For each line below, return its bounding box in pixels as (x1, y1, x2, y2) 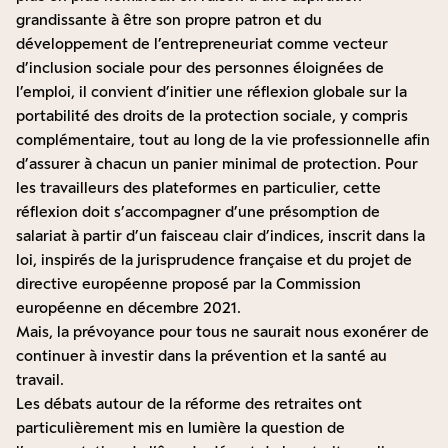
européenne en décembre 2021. (16, 299, 241, 317)
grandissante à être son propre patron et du (16, 11, 322, 29)
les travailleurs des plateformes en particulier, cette (16, 179, 381, 197)
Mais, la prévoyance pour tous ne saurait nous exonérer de (16, 323, 429, 341)
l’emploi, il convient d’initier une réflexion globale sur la (16, 83, 407, 101)
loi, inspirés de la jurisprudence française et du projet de (16, 251, 412, 269)
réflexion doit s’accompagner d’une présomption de (16, 203, 380, 221)
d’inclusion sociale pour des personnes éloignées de (16, 59, 384, 77)
